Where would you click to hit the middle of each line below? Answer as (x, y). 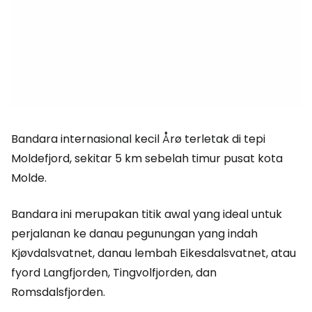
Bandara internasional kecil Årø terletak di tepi (138, 139)
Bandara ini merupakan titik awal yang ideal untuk (147, 214)
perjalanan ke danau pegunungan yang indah (134, 234)
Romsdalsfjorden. (58, 292)
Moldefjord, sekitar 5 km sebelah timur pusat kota (147, 158)
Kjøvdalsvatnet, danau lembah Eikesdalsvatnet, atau (154, 253)
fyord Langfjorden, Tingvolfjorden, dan (114, 273)
